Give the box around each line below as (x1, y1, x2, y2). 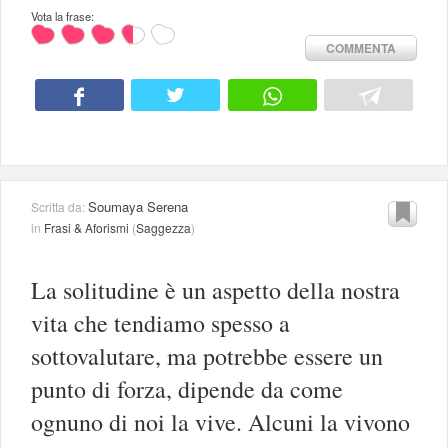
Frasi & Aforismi (44, 219, 129, 237)
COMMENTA (326, 38, 396, 57)
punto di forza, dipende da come (31, 373, 343, 406)
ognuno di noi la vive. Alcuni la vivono (31, 406, 410, 439)
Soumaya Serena (88, 197, 188, 217)
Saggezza (136, 219, 191, 237)
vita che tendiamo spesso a (31, 307, 290, 340)
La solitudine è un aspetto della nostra (31, 274, 400, 307)
